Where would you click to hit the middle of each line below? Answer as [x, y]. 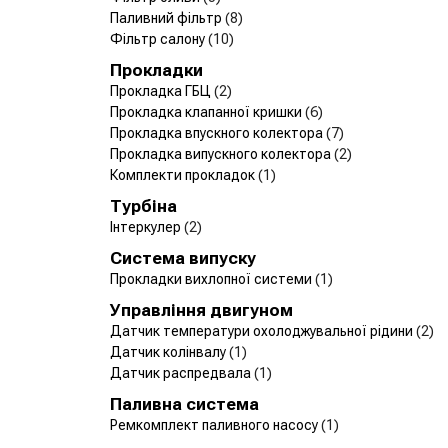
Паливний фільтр [167, 17]
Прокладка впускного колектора [218, 132]
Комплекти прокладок [184, 174]
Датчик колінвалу [169, 351]
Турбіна [143, 205]
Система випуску [183, 257]
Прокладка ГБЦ [162, 90]
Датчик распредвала [182, 372]
